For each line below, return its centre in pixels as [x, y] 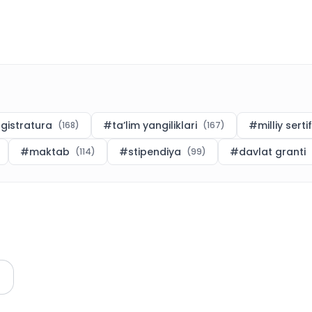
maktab [49, 152]
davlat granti [272, 152]
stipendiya [155, 152]
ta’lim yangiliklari [155, 125]
